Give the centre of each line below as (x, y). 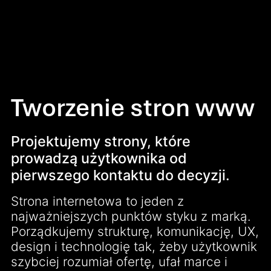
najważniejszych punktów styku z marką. (131, 217)
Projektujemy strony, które (100, 142)
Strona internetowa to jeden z (97, 201)
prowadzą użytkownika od (99, 158)
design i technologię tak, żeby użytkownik (134, 247)
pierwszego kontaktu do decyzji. (120, 175)
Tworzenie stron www (132, 108)
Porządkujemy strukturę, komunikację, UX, (135, 232)
